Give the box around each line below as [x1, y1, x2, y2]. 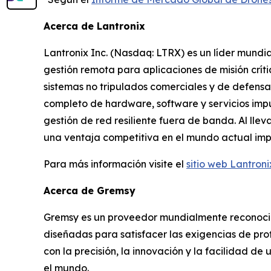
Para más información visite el [44, 157, 186, 170]
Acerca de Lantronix [44, 19, 151, 32]
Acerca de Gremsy [44, 184, 135, 197]
